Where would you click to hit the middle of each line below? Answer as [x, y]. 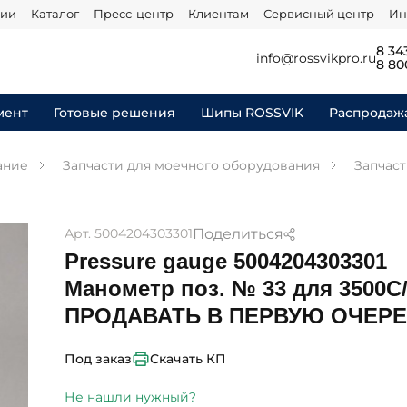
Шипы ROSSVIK [252, 113]
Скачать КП [189, 359]
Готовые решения [114, 113]
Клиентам [218, 14]
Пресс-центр [133, 14]
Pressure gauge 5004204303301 [226, 261]
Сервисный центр [318, 14]
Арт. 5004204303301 [129, 233]
